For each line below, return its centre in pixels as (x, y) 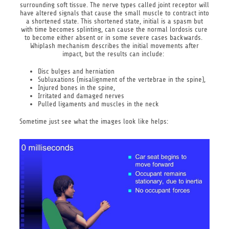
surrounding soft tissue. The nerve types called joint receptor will (114, 5)
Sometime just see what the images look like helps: (94, 121)
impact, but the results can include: (114, 54)
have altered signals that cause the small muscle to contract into (114, 13)
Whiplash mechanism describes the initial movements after (114, 46)
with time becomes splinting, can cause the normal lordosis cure (114, 30)
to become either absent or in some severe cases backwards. (114, 38)
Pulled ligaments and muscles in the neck (98, 104)
